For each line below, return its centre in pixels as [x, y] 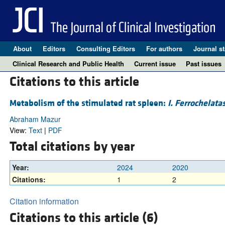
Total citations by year [72, 146]
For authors [164, 48]
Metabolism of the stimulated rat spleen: [88, 103]
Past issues [204, 64]
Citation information [44, 201]
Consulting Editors [105, 48]
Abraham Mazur [35, 119]
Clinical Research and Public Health [68, 64]
